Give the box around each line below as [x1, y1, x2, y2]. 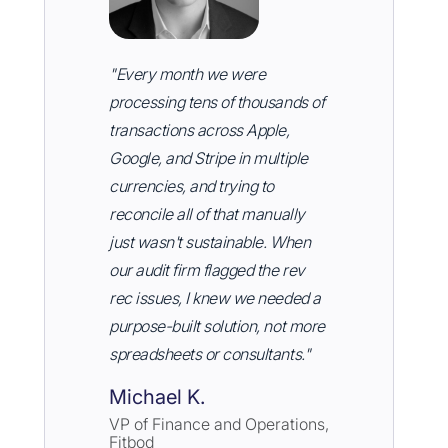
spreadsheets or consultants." [109, 344, 311, 365]
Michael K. [109, 385, 205, 410]
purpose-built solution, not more [109, 316, 325, 337]
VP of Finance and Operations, [109, 414, 329, 435]
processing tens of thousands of [109, 92, 325, 113]
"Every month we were [109, 64, 266, 85]
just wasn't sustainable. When [109, 232, 311, 253]
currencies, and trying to [109, 176, 275, 197]
